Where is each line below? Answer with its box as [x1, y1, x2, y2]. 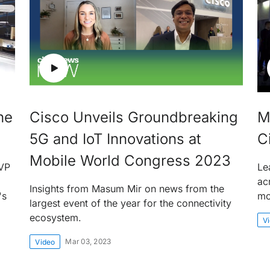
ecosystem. [30, 211, 82, 224]
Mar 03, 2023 [65, 236, 111, 246]
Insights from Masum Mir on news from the [30, 182, 225, 195]
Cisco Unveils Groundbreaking [30, 108, 239, 126]
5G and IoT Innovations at [30, 130, 202, 148]
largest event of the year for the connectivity [30, 196, 232, 209]
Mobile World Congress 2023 [30, 151, 231, 169]
